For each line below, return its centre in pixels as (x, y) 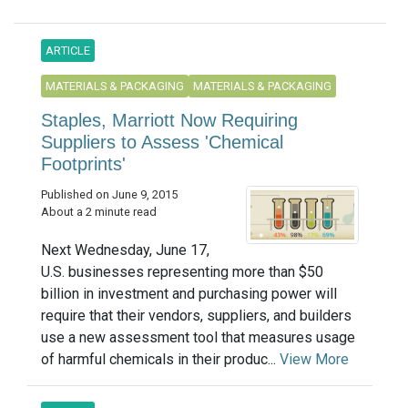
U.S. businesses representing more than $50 (182, 272)
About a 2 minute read (99, 212)
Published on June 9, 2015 (109, 195)
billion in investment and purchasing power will (189, 294)
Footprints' (83, 164)
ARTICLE (68, 51)
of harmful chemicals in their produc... (160, 360)
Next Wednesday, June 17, (125, 250)
